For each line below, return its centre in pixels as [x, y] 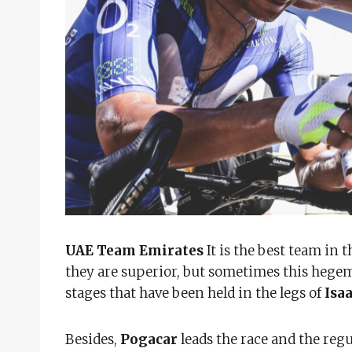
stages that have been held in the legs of [195, 293]
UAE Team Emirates [134, 250]
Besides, [93, 339]
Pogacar [150, 339]
